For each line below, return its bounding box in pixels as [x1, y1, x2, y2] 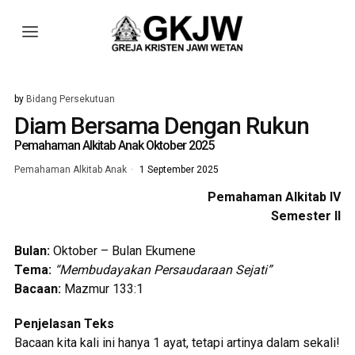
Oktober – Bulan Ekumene [52, 243, 196, 258]
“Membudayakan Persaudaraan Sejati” [54, 262, 272, 277]
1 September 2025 [136, 164, 219, 175]
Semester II [271, 208, 342, 223]
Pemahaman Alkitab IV [208, 189, 342, 204]
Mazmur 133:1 [63, 281, 143, 296]
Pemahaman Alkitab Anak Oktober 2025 [13, 138, 214, 153]
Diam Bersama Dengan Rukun [13, 112, 309, 139]
